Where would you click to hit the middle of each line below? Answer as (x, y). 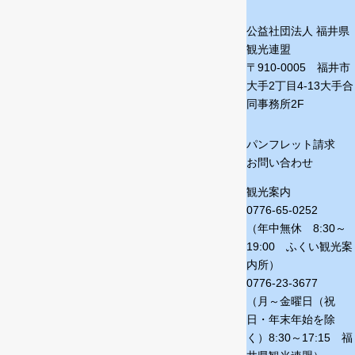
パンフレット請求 (291, 144)
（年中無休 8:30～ (296, 228)
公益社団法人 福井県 (298, 31)
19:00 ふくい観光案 (300, 246)
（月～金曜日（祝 (291, 301)
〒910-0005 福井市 (298, 67)
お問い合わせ (280, 162)
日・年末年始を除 (291, 319)
